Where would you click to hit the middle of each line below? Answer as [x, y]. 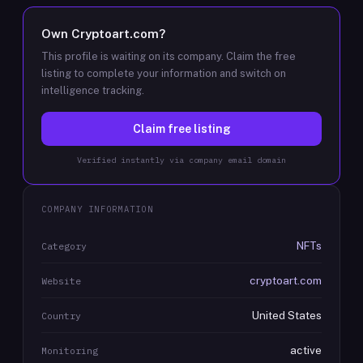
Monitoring [70, 350]
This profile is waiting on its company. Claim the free [169, 56]
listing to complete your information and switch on [164, 73]
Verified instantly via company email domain [181, 160]
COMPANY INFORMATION [97, 209]
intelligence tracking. [93, 90]
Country [61, 316]
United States [287, 315]
